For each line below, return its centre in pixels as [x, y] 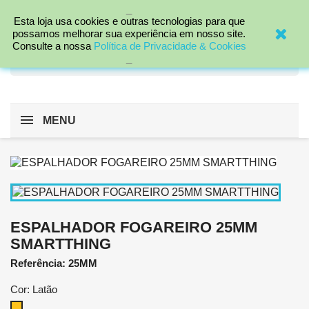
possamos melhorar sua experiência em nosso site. [129, 33]
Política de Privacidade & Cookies [170, 46]
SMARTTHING [61, 243]
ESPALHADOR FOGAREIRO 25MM [134, 227]
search [40, 62]
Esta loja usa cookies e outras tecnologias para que [129, 21]
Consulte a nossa [51, 46]
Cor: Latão [34, 289]
